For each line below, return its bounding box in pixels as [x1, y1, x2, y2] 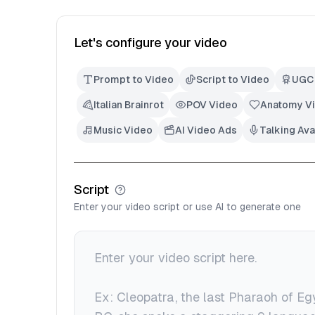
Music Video [94, 124, 153, 136]
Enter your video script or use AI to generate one [74, 201, 301, 212]
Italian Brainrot [94, 99, 164, 110]
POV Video [186, 99, 238, 110]
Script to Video [196, 74, 269, 85]
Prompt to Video [94, 74, 174, 85]
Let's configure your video [74, 35, 227, 50]
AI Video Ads [175, 124, 237, 136]
